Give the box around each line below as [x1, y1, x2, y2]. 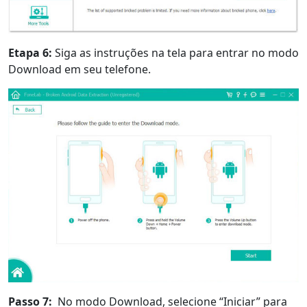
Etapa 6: [8, 45, 52, 61]
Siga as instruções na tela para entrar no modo [52, 45, 299, 61]
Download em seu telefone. [8, 62, 151, 77]
